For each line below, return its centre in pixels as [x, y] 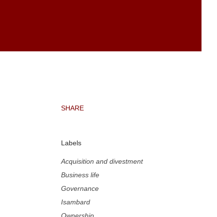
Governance [80, 188]
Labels [71, 143]
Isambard [76, 202]
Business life [80, 175]
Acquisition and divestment [102, 161]
